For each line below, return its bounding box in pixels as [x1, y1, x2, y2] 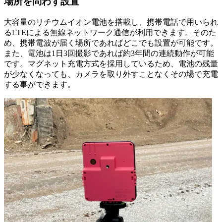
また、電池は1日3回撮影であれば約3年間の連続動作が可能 [4, 49, 214, 58]
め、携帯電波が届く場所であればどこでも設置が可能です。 [4, 39, 218, 48]
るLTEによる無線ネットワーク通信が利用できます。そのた [4, 28, 217, 37]
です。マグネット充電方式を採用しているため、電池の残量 [4, 59, 218, 68]
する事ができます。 [4, 80, 75, 89]
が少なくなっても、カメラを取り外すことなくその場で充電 [4, 70, 218, 79]
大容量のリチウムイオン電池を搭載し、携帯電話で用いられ [4, 18, 218, 27]
